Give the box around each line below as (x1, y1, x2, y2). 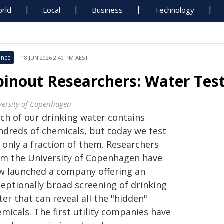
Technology (154, 5, 195, 15)
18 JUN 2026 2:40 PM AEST (21, 54, 88, 61)
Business (92, 5, 123, 15)
